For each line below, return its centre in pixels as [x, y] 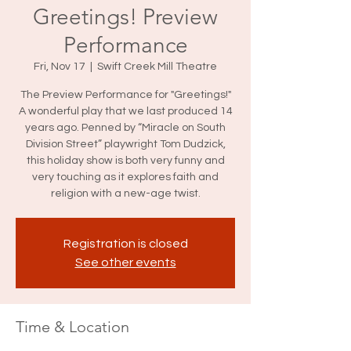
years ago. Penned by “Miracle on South [125, 128]
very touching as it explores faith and [125, 177]
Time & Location [72, 327]
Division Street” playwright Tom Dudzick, [125, 144]
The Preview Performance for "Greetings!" [125, 95]
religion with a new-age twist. [125, 194]
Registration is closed [125, 244]
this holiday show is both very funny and [125, 161]
